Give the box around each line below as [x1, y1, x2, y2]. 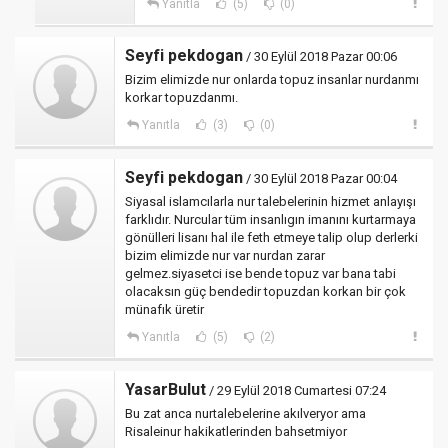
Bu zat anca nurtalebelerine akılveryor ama [125, 406, 366, 421]
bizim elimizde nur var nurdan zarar [125, 248, 325, 263]
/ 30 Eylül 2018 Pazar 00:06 [243, 49, 397, 64]
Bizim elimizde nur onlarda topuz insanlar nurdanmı [125, 72, 419, 87]
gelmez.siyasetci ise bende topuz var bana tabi [125, 266, 396, 281]
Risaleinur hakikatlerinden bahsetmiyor [125, 424, 347, 439]
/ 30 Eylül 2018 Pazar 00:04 [243, 171, 397, 186]
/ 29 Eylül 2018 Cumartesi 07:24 [206, 383, 386, 398]
